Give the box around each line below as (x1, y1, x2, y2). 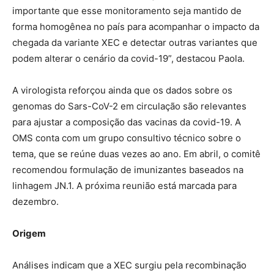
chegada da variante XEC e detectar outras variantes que (12, 37, 257, 49)
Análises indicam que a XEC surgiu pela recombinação (12, 259, 246, 272)
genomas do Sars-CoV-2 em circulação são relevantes (12, 100, 246, 113)
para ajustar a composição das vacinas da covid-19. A (12, 116, 241, 128)
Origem (12, 228, 46, 240)
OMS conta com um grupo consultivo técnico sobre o (12, 132, 241, 144)
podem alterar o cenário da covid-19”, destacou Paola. (12, 53, 245, 65)
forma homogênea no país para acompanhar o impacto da (12, 21, 259, 33)
